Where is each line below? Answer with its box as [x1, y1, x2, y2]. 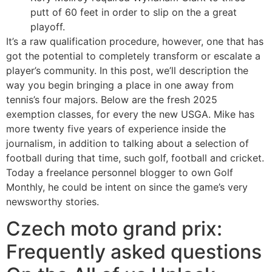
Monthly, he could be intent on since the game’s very [6, 180, 248, 193]
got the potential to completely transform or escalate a [6, 49, 260, 62]
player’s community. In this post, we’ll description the [6, 64, 248, 76]
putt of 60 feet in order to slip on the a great [30, 5, 237, 18]
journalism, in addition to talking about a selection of [6, 137, 249, 149]
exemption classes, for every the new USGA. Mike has [6, 107, 254, 120]
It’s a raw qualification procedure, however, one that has [6, 35, 263, 47]
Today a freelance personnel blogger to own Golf [6, 166, 233, 178]
